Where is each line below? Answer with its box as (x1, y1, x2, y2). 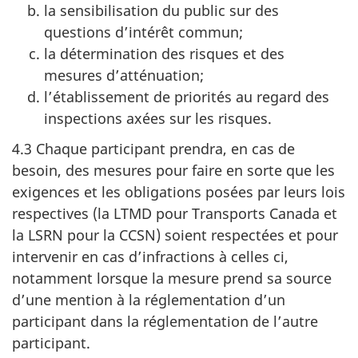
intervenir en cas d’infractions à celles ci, (12, 247, 288, 266)
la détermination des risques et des (44, 43, 284, 63)
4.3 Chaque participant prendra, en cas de (12, 139, 295, 158)
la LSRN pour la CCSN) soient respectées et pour (12, 225, 338, 245)
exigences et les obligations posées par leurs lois (12, 182, 345, 201)
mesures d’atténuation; (44, 65, 204, 85)
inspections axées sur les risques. (44, 108, 272, 128)
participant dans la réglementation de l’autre (12, 312, 318, 331)
